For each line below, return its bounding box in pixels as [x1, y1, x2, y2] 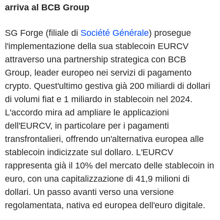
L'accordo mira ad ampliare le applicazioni [5, 107, 169, 117]
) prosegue [149, 27, 191, 38]
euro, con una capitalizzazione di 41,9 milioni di [5, 173, 190, 184]
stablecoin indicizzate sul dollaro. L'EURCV [5, 147, 173, 157]
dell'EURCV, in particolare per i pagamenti [5, 120, 169, 131]
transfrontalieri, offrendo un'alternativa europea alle [5, 134, 204, 144]
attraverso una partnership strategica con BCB [5, 54, 186, 64]
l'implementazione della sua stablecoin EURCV [5, 41, 189, 51]
